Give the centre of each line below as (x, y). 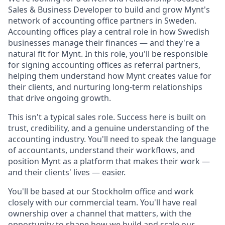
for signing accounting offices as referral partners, (104, 65)
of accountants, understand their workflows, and (101, 150)
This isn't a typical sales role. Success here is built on (107, 117)
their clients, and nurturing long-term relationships (105, 87)
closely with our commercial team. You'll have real (102, 202)
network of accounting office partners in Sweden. (102, 21)
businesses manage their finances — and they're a (104, 43)
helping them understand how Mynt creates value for (110, 76)
